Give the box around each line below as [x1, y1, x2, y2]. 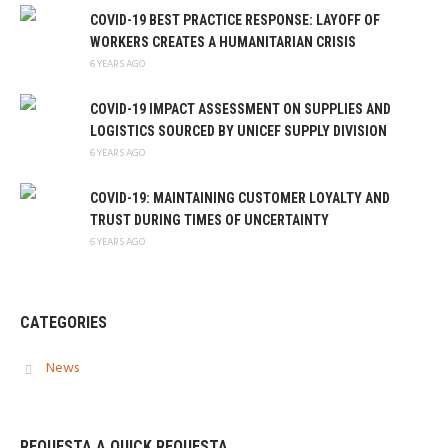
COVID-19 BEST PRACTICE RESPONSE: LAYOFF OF [90, 12, 380, 29]
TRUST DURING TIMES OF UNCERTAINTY [90, 212, 329, 229]
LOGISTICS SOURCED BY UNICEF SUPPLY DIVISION [90, 123, 387, 140]
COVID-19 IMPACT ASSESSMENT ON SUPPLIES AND [90, 101, 391, 118]
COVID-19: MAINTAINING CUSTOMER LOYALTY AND [90, 190, 390, 207]
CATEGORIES [20, 313, 107, 333]
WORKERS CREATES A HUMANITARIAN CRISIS [90, 34, 356, 51]
